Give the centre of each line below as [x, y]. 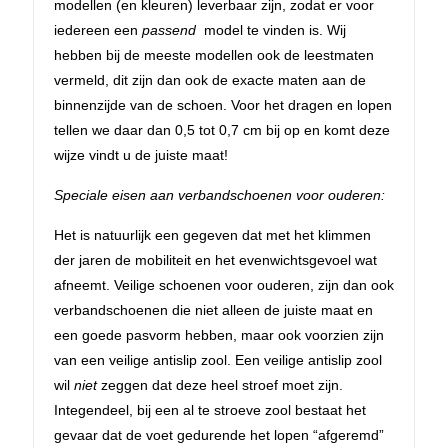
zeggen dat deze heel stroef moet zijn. [220, 384]
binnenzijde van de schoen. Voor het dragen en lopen [223, 104]
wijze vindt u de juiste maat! [141, 154]
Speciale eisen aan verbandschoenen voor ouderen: [219, 194]
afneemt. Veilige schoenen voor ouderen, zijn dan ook [224, 284]
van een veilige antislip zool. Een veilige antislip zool [218, 359]
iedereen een [98, 29]
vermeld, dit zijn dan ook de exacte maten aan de [210, 79]
